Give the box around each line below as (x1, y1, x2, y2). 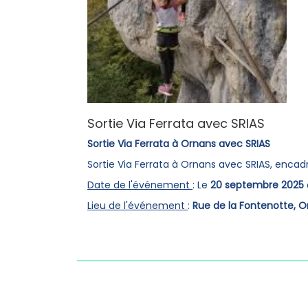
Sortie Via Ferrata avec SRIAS (87, 115, 268, 132)
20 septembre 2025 (210, 178, 304, 192)
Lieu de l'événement (87, 199, 188, 212)
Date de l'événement (87, 178, 192, 192)
